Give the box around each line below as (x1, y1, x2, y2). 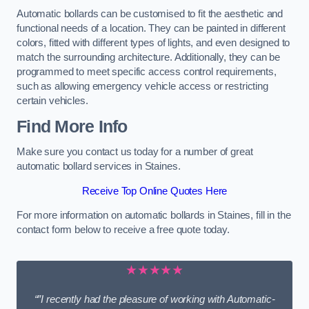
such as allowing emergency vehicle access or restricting (17, 81, 268, 92)
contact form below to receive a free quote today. (17, 224, 230, 236)
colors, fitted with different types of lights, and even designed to (17, 37, 290, 49)
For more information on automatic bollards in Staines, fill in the (17, 210, 291, 221)
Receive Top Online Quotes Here (81, 185, 228, 197)
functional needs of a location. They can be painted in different (17, 23, 286, 34)
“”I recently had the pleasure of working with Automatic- (34, 294, 275, 306)
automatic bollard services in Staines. (17, 161, 181, 172)
